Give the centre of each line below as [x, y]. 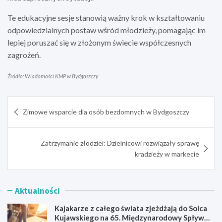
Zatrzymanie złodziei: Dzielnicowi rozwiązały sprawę [120, 143]
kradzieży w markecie [167, 154]
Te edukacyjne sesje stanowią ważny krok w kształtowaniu [106, 17]
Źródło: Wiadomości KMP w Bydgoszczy [53, 76]
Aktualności [37, 191]
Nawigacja [36, 103]
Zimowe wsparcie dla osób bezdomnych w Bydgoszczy [106, 111]
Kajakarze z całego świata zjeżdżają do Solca [131, 208]
